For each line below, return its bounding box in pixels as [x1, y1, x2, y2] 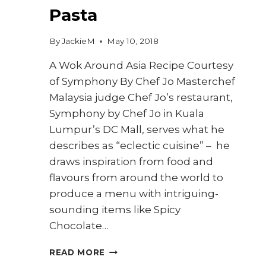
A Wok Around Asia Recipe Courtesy [49, 59, 233, 72]
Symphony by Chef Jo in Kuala [49, 107, 204, 120]
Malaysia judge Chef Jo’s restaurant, [49, 91, 233, 104]
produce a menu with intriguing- [49, 188, 218, 200]
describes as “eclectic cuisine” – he [49, 140, 230, 152]
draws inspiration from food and [49, 156, 213, 168]
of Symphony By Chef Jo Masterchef [49, 75, 235, 88]
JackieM [62, 36, 96, 46]
